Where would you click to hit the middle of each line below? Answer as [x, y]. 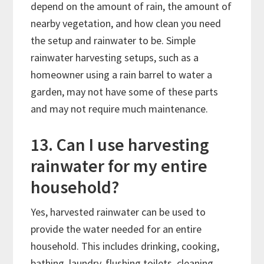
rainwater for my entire [119, 166]
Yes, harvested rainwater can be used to [118, 212]
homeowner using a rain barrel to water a [122, 75]
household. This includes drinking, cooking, [125, 246]
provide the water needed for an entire [116, 229]
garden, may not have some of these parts [125, 92]
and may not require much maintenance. [120, 109]
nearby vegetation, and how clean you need [126, 24]
